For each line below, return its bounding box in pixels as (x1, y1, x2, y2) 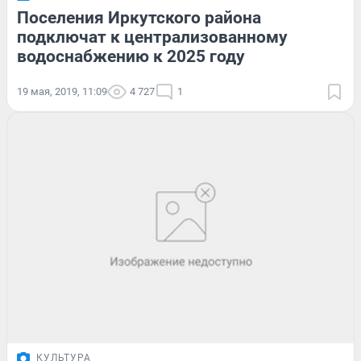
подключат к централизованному (17, 27, 288, 47)
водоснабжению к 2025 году (17, 46, 245, 66)
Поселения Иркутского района (17, 7, 261, 27)
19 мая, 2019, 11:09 (17, 85, 107, 98)
